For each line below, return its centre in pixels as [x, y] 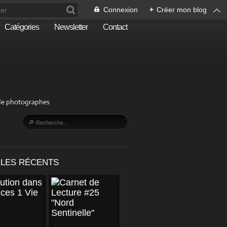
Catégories [22, 27]
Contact [115, 27]
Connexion [121, 10]
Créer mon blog [182, 10]
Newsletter [71, 27]
